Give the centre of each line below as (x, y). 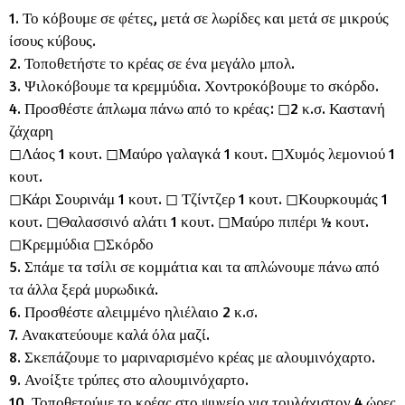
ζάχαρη (31, 132)
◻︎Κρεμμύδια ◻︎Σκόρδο (81, 245)
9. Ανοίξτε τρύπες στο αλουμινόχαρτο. (129, 380)
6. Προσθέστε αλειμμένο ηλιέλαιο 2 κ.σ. (133, 312)
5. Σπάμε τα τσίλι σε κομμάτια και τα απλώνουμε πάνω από (194, 267)
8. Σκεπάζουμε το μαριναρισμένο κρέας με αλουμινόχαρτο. (192, 358)
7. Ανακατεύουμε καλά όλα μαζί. (109, 335)
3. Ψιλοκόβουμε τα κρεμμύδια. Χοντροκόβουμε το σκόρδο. (194, 86)
